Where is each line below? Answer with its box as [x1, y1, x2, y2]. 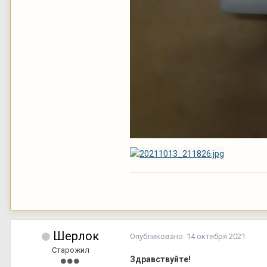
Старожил [51, 245, 89, 254]
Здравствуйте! [130, 254, 191, 264]
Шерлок [53, 228, 99, 243]
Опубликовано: [130, 231, 187, 241]
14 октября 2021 [187, 231, 246, 241]
